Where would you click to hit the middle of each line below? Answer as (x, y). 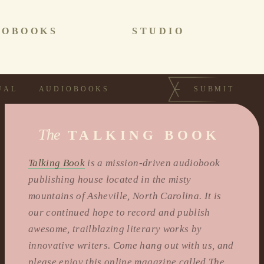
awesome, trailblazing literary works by (115, 229)
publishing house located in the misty (110, 179)
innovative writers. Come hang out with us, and (131, 245)
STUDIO (159, 31)
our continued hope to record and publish (119, 212)
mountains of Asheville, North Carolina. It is (125, 196)
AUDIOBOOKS (74, 89)
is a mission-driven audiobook (153, 163)
